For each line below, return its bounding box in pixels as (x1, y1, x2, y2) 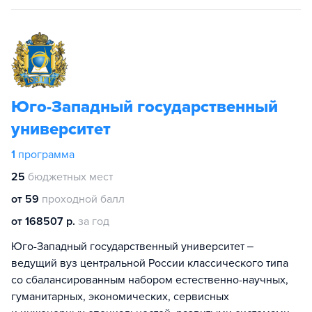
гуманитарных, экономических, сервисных (11, 289, 229, 304)
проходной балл (42, 192, 125, 206)
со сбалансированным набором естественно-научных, (11, 272, 288, 287)
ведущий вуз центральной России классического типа (11, 256, 288, 270)
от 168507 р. (11, 214, 75, 228)
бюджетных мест (28, 169, 113, 184)
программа (18, 147, 75, 162)
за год (78, 214, 109, 228)
